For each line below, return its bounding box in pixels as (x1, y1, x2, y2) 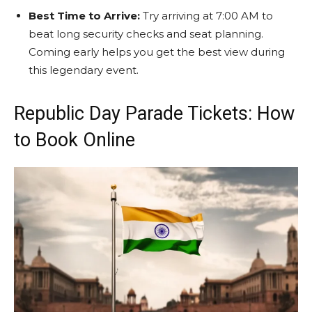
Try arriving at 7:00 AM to (143, 8, 273, 22)
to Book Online (14, 128, 135, 151)
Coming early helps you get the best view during (29, 45, 285, 58)
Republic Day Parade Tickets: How (14, 102, 295, 125)
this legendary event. (29, 63, 139, 77)
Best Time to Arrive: (29, 8, 143, 22)
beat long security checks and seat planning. (29, 26, 263, 40)
